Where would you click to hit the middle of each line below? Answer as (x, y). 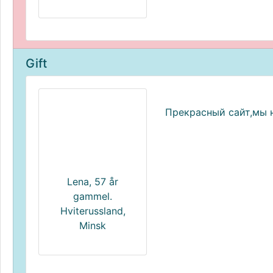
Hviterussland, (93, 211)
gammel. (93, 196)
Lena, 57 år (93, 182)
